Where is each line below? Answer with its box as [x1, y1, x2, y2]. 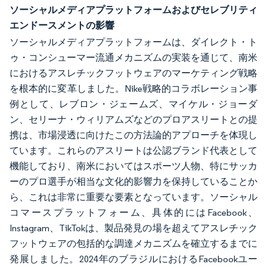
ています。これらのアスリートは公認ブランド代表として [10, 145, 257, 156]
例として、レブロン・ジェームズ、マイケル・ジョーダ [10, 98, 257, 110]
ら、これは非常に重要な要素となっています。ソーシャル [10, 191, 257, 203]
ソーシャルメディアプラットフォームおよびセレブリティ [10, 4, 257, 15]
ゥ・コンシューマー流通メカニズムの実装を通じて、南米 [10, 52, 257, 63]
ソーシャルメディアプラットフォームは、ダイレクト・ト [10, 36, 257, 48]
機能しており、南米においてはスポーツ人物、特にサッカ [10, 160, 257, 172]
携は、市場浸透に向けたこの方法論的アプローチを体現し [10, 129, 257, 141]
